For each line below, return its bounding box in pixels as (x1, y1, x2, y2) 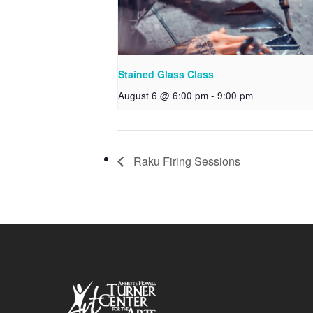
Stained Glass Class (118, 67, 214, 82)
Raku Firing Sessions (131, 152, 240, 169)
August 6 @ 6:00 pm (118, 89, 208, 103)
